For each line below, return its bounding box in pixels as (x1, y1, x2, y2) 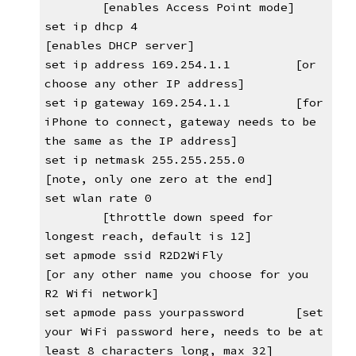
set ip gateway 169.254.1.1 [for (44, 95, 323, 110)
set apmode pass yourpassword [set (44, 305, 323, 320)
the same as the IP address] (44, 133, 238, 149)
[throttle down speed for (101, 210, 273, 225)
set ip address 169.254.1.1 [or (44, 57, 316, 72)
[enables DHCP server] (44, 38, 195, 53)
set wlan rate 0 (151, 191, 266, 206)
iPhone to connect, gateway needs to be (44, 114, 316, 130)
